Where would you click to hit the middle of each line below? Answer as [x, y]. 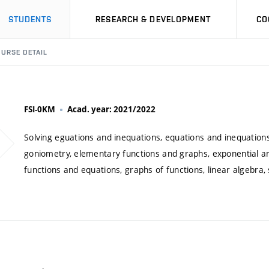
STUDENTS [30, 19]
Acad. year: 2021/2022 [111, 109]
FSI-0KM [40, 109]
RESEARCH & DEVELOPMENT [153, 19]
